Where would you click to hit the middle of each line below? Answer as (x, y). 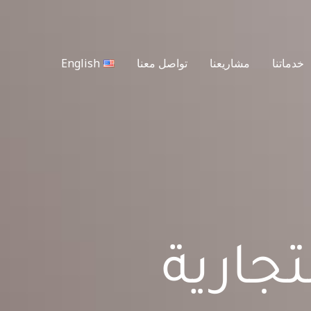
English (81, 63)
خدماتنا (288, 63)
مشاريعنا (229, 63)
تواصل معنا (162, 63)
